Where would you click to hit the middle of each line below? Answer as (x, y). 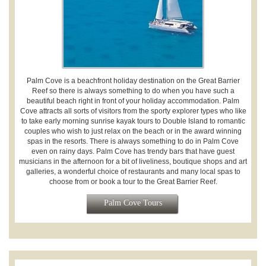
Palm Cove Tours (133, 202)
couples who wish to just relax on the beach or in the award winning (133, 131)
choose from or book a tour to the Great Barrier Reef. (133, 181)
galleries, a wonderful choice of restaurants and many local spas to (133, 171)
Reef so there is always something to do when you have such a (133, 91)
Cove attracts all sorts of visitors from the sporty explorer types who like (133, 111)
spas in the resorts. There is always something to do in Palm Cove (133, 141)
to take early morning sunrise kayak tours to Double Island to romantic (133, 121)
